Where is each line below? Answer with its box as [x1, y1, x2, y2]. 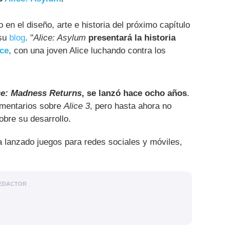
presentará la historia [88, 32, 176, 43]
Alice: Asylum [33, 32, 86, 43]
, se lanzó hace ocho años [82, 88, 187, 99]
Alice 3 [64, 101, 90, 111]
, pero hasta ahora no [90, 101, 171, 111]
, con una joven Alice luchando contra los [9, 45, 166, 55]
